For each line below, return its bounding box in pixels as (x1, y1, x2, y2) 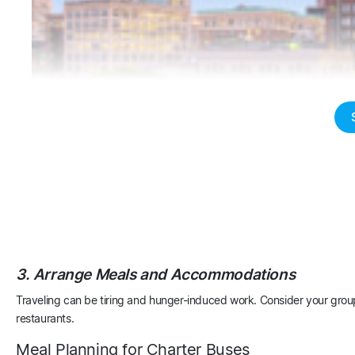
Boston (53, 125, 101, 144)
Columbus (53, 159, 123, 178)
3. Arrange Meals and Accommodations (16, 265, 296, 284)
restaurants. (16, 311, 74, 325)
